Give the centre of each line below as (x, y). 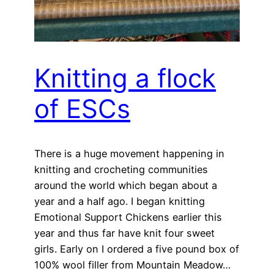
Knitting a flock (125, 78)
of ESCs (82, 109)
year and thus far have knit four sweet (124, 233)
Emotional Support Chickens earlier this (128, 217)
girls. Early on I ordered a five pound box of (137, 249)
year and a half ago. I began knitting (120, 202)
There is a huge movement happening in (129, 154)
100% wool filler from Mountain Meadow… (132, 265)
